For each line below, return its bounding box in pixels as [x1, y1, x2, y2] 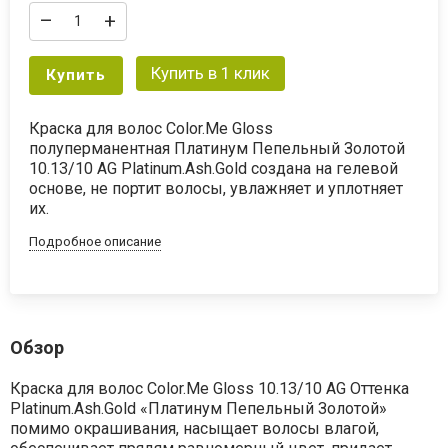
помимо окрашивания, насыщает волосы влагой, [9, 419, 379, 439]
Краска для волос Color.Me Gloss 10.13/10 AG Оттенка [9, 379, 409, 399]
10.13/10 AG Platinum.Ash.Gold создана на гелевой [29, 158, 399, 178]
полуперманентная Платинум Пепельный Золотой [29, 138, 406, 158]
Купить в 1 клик [150, 62, 270, 83]
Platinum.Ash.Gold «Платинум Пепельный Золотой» [9, 399, 387, 419]
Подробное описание [29, 233, 162, 249]
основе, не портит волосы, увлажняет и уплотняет [29, 178, 404, 198]
